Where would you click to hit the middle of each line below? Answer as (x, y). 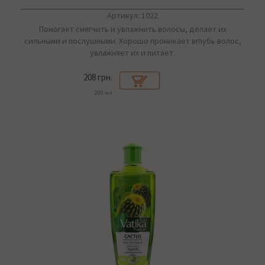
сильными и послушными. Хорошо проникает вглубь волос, (132, 41)
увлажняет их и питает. (132, 53)
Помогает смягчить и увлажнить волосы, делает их (132, 29)
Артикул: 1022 (132, 16)
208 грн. (98, 77)
